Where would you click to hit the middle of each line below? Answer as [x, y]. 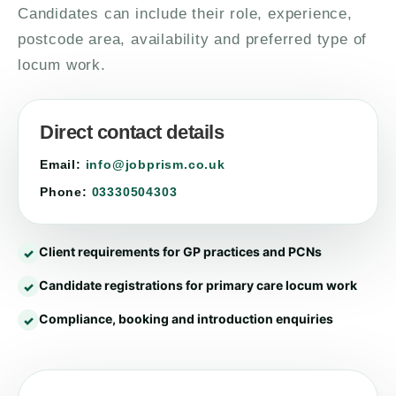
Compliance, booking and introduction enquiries [186, 319]
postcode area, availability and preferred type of [193, 39]
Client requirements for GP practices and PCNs [180, 251]
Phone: [64, 192]
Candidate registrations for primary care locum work [198, 285]
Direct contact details [132, 132]
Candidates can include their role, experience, [185, 14]
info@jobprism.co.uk [155, 164]
